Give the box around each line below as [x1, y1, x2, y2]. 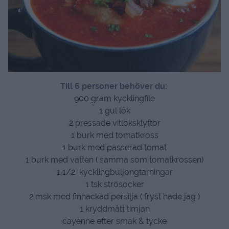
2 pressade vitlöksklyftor [68, 118, 161, 128]
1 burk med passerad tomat [62, 143, 167, 153]
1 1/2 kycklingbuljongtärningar [56, 167, 173, 177]
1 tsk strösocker [85, 179, 144, 190]
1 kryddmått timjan [79, 204, 150, 214]
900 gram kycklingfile [74, 94, 155, 104]
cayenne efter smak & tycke [62, 216, 167, 226]
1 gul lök [99, 106, 130, 116]
